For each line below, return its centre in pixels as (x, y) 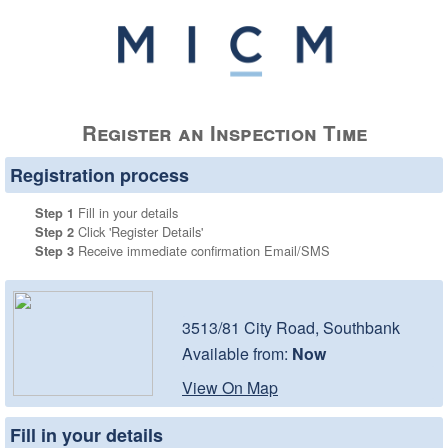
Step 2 (54, 231)
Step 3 (54, 250)
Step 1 (54, 212)
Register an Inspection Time (224, 132)
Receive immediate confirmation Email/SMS (202, 250)
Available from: (237, 353)
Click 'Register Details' (138, 231)
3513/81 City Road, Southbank (291, 327)
